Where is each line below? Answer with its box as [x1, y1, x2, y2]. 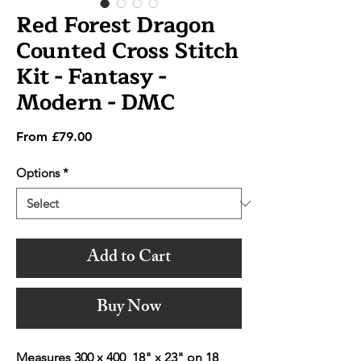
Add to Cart [87, 243, 171, 274]
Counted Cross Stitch [16, 33, 239, 70]
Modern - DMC [16, 85, 175, 122]
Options [16, 165, 60, 181]
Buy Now [97, 293, 161, 324]
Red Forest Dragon [16, 7, 215, 44]
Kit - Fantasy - [16, 59, 166, 96]
